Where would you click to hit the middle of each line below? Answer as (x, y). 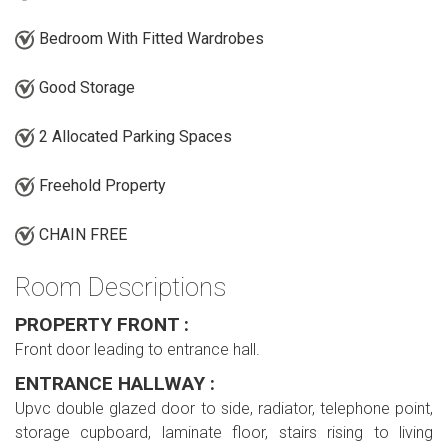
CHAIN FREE (81, 235)
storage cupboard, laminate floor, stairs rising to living (224, 432)
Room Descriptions (120, 287)
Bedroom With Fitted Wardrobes (149, 39)
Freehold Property (100, 186)
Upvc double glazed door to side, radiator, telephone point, (224, 408)
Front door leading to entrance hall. (137, 349)
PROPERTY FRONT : (102, 324)
